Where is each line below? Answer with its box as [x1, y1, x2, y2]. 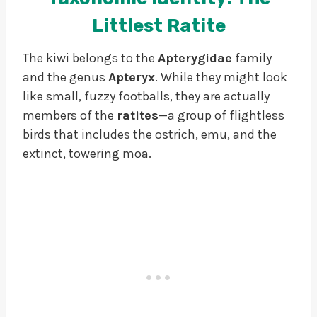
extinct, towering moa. [23, 145, 151, 161]
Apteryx [108, 69, 155, 85]
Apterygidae [158, 50, 232, 66]
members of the [23, 107, 117, 123]
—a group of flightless [158, 107, 284, 123]
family [232, 50, 272, 66]
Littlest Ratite [91, 14, 226, 37]
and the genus [23, 69, 108, 85]
